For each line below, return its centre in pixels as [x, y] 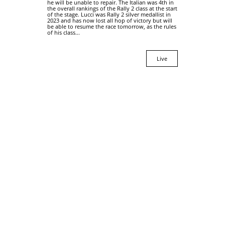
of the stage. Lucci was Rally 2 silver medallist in [109, 14]
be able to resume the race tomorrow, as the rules [112, 26]
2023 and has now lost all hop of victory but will [110, 20]
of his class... [64, 32]
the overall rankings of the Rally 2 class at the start [112, 8]
